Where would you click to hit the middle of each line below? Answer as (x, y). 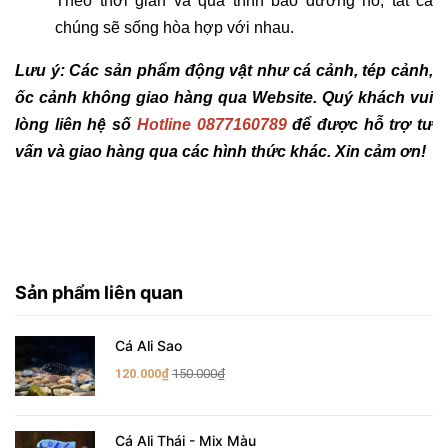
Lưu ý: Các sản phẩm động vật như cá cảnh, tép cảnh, (224, 70)
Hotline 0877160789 (211, 124)
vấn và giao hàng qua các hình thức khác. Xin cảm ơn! (220, 151)
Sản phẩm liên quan (99, 292)
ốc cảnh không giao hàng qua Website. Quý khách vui (224, 97)
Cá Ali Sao (148, 345)
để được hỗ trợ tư (363, 124)
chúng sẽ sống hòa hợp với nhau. (174, 27)
